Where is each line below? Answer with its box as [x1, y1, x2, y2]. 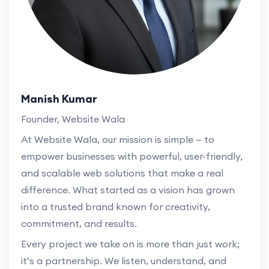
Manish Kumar [21, 92, 97, 106]
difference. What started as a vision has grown [21, 184, 235, 196]
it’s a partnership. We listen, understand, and [21, 255, 226, 267]
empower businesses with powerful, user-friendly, [21, 150, 243, 163]
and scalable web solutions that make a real [21, 167, 223, 180]
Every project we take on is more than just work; [21, 238, 240, 250]
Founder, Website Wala [21, 113, 125, 125]
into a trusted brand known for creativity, [21, 201, 210, 213]
